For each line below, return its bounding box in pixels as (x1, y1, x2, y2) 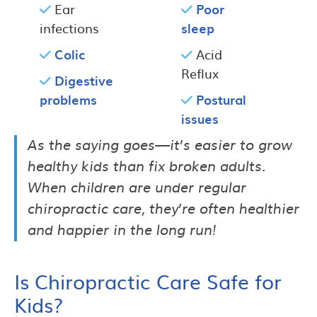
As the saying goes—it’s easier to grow (28, 138, 292, 153)
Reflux (180, 63, 219, 83)
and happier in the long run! (28, 223, 217, 238)
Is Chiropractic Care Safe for (14, 265, 282, 296)
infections (40, 18, 99, 38)
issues (180, 108, 219, 128)
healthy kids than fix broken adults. (28, 159, 265, 174)
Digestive (54, 70, 113, 90)
